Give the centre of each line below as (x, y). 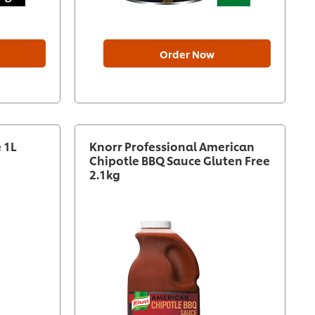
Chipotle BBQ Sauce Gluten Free (179, 160)
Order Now (187, 54)
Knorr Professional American (172, 146)
